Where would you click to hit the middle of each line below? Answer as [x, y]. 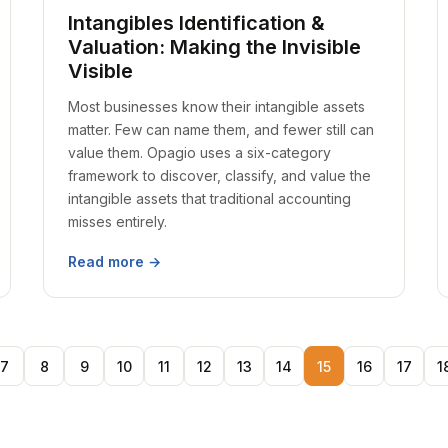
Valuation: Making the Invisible [214, 47]
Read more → [114, 261]
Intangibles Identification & [196, 23]
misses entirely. [117, 221]
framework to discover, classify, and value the [219, 175]
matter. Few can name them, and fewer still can [220, 129]
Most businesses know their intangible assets [216, 106]
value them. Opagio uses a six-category [199, 152]
